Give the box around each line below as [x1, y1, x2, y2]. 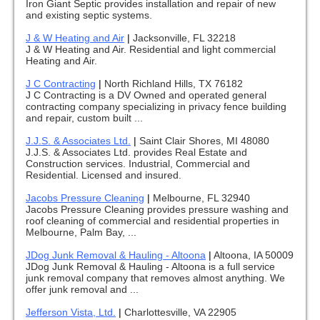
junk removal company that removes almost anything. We [26, 272, 285, 284]
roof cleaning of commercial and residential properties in [26, 215, 279, 227]
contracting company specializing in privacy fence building [26, 101, 286, 113]
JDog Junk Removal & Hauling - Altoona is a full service [26, 261, 275, 273]
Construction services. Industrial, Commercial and [26, 158, 250, 170]
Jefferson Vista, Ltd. [26, 306, 116, 319]
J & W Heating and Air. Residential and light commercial [26, 44, 276, 56]
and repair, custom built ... [26, 112, 143, 124]
